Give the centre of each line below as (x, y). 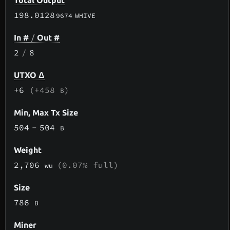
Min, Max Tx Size (46, 113)
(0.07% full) (88, 165)
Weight (28, 150)
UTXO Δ (30, 75)
